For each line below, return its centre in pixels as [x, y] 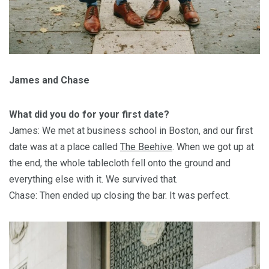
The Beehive [146, 147]
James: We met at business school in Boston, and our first [131, 130]
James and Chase [49, 80]
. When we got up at [213, 147]
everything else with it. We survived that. [93, 179]
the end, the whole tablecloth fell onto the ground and [120, 163]
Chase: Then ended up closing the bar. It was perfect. [119, 195]
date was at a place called [65, 147]
